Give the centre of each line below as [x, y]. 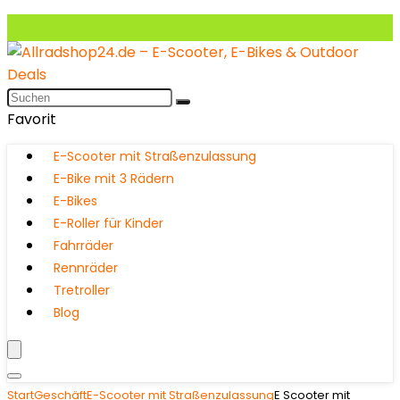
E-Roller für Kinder [108, 223]
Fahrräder [83, 246]
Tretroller [82, 290]
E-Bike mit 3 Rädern [114, 179]
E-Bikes [75, 201]
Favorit [32, 119]
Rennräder [86, 268]
